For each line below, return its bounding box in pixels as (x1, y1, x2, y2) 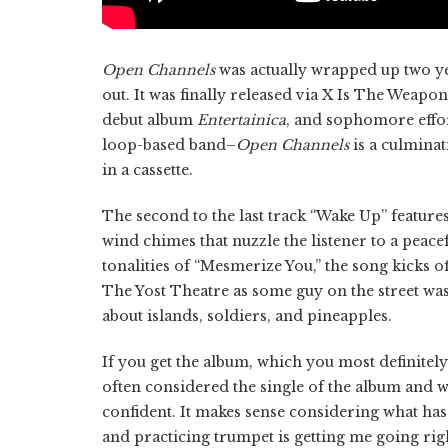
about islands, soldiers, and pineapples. (102, 307, 392, 326)
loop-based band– (102, 136, 236, 155)
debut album (102, 111, 197, 130)
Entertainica (197, 111, 286, 130)
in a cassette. (102, 161, 193, 180)
